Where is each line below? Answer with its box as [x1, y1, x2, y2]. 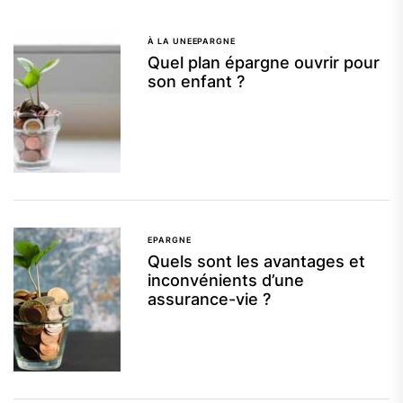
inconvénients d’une [148, 271, 305, 291]
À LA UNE [148, 36, 193, 47]
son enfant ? [148, 72, 246, 92]
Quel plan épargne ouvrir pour [148, 53, 381, 73]
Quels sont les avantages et [148, 252, 366, 272]
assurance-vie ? [148, 290, 272, 309]
